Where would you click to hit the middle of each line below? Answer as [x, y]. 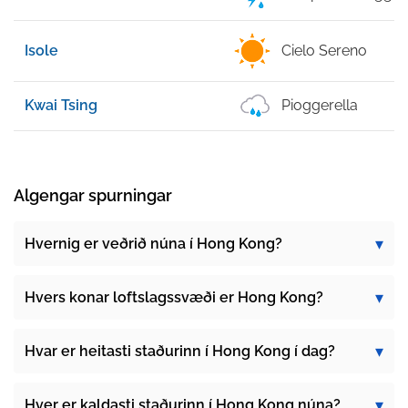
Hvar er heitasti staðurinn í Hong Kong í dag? [180, 351]
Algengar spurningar [93, 195]
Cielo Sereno [324, 51]
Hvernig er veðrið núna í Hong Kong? [153, 244]
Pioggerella [320, 105]
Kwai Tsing [61, 105]
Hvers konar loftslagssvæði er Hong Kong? [174, 297]
